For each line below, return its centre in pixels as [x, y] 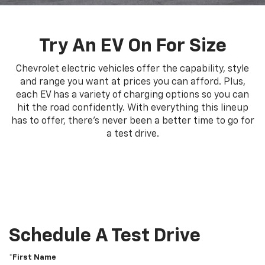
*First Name [33, 258]
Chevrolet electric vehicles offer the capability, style [132, 70]
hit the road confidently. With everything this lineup [132, 109]
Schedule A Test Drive [105, 236]
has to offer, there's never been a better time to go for [132, 122]
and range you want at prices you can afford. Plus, [132, 83]
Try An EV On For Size [132, 46]
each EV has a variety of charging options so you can [132, 96]
